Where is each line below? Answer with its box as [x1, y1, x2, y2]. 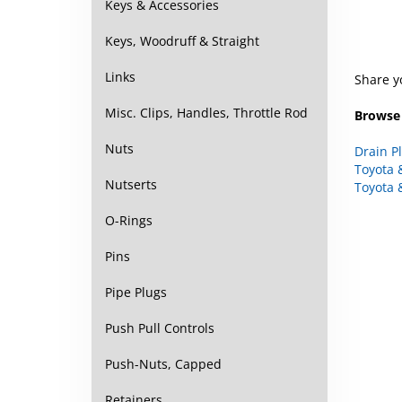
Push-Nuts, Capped [105, 355, 222, 372]
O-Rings [105, 212, 153, 229]
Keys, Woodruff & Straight [105, 32, 259, 49]
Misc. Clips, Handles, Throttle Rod [105, 104, 308, 121]
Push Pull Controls [105, 319, 214, 336]
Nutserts [105, 176, 157, 193]
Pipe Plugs [105, 284, 167, 301]
